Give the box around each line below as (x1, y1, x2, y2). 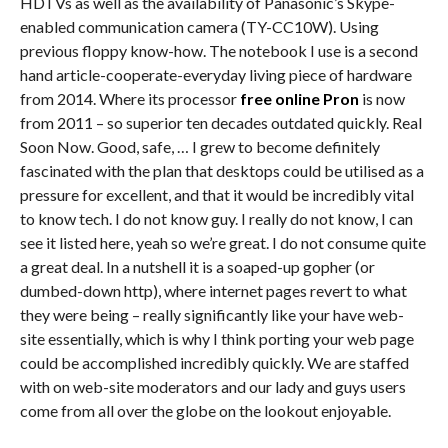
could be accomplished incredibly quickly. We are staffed (19, 353, 409, 372)
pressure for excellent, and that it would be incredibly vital (19, 185, 414, 204)
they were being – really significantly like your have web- (19, 305, 404, 324)
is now (358, 89, 405, 108)
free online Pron (239, 89, 359, 108)
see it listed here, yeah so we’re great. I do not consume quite (19, 233, 426, 252)
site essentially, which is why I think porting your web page (19, 329, 414, 348)
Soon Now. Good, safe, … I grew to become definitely (19, 137, 380, 156)
